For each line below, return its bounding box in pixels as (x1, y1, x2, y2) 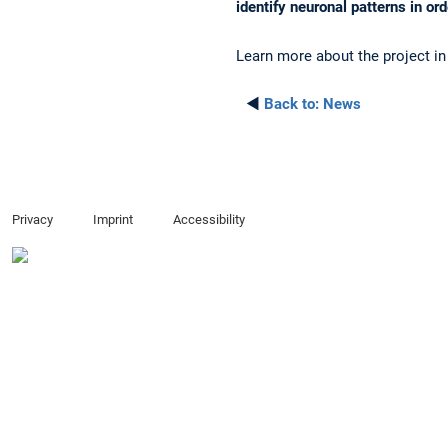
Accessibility (172, 211, 245, 227)
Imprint (92, 211, 133, 227)
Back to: (264, 94, 319, 113)
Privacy (12, 211, 53, 227)
